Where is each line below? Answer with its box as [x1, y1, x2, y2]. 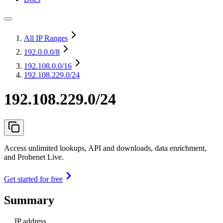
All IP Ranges [24, 34, 68, 42]
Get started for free [4, 174, 63, 183]
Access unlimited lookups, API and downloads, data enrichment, [4, 143, 207, 152]
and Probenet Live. [4, 152, 64, 161]
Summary [4, 193, 54, 207]
